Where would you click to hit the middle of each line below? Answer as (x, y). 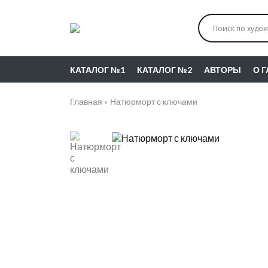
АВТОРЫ (223, 69)
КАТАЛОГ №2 (165, 69)
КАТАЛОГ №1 (98, 69)
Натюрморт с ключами (154, 101)
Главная (86, 101)
